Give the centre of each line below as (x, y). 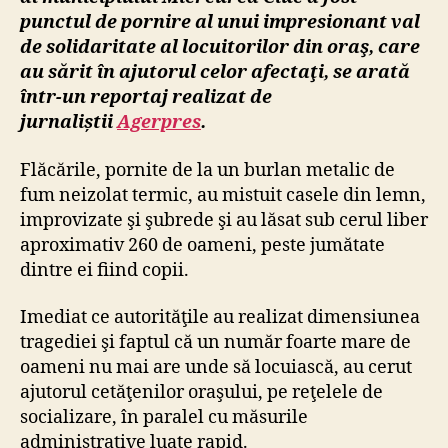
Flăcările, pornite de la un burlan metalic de (207, 170)
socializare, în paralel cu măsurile (164, 418)
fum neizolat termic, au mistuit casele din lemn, (223, 195)
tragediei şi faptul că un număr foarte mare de (215, 343)
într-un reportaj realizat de (146, 98)
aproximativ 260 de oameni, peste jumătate (202, 245)
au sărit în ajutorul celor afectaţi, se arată (215, 73)
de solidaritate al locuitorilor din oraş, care (220, 48)
